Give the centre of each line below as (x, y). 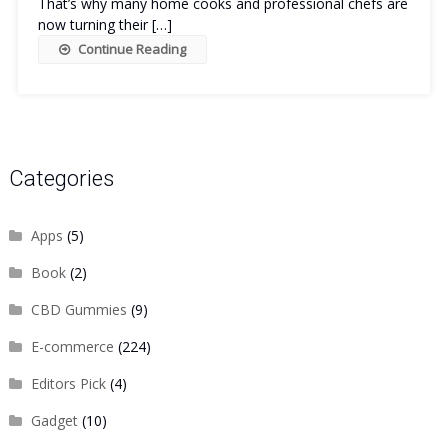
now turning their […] (104, 24)
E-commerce (72, 346)
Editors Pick (68, 383)
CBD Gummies (78, 309)
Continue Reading (131, 49)
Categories (61, 178)
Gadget (54, 420)
